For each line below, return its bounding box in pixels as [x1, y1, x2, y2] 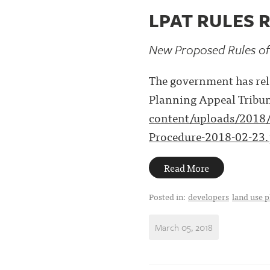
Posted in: [149, 190, 188, 203]
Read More [164, 160, 209, 175]
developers [188, 190, 229, 203]
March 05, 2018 [155, 221, 213, 234]
